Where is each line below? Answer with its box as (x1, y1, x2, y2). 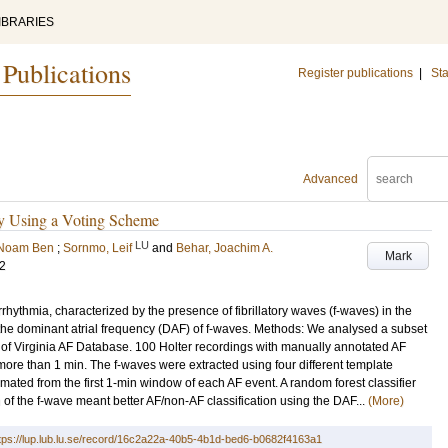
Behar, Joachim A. (176, 241, 273, 255)
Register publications (298, 66, 413, 80)
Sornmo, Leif (63, 241, 132, 255)
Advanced (303, 172, 358, 186)
